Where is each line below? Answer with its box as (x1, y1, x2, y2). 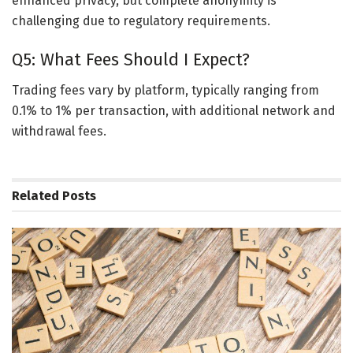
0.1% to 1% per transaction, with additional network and (12, 103, 336, 119)
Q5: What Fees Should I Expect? (12, 50, 250, 71)
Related (12, 188, 59, 204)
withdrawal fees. (12, 124, 106, 139)
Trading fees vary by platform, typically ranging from (12, 83, 319, 98)
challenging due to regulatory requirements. (12, 13, 270, 28)
